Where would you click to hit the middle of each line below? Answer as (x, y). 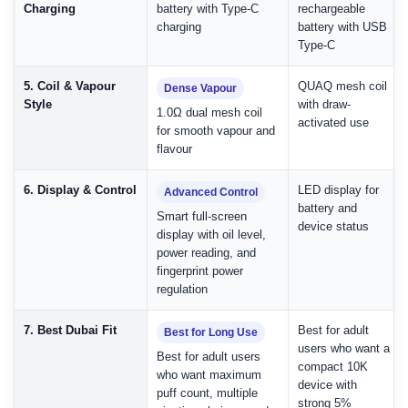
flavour (174, 149)
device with (327, 385)
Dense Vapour (200, 89)
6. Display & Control (80, 190)
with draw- (324, 105)
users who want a (344, 349)
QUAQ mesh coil (342, 87)
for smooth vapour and (216, 131)
